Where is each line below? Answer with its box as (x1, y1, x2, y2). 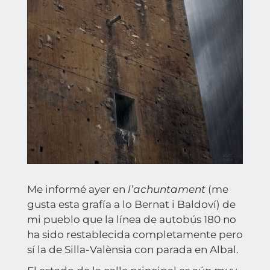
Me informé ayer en (27, 183, 128, 195)
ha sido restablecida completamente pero (27, 228, 243, 240)
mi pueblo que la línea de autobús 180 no (27, 213, 236, 225)
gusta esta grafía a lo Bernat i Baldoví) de (27, 198, 236, 210)
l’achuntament (127, 183, 206, 195)
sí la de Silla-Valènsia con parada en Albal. (27, 243, 239, 256)
